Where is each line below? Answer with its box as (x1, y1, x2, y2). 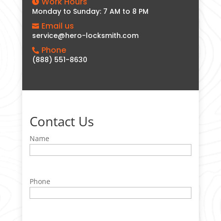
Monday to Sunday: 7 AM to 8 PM (32, 6, 148, 17)
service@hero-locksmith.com (32, 31, 139, 41)
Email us (41, 20, 74, 32)
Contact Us (29, 112, 94, 131)
